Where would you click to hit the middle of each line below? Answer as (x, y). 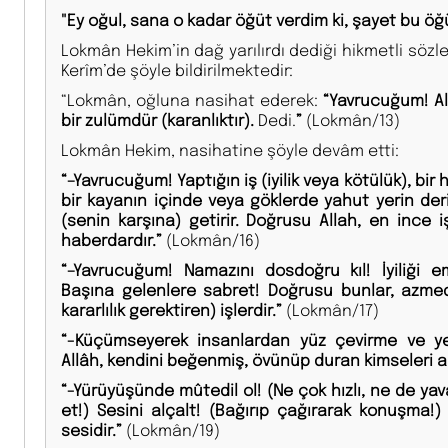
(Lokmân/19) (171, 429)
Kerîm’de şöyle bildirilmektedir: (177, 69)
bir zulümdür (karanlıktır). (159, 119)
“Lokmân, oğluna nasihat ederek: (189, 99)
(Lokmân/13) (351, 119)
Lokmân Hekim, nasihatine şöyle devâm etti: (230, 149)
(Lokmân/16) (211, 239)
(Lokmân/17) (330, 309)
